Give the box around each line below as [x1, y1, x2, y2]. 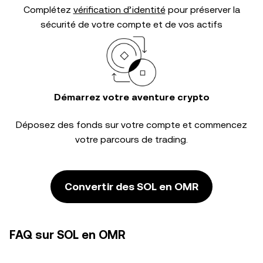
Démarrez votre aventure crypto [53, 92, 210, 103]
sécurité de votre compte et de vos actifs [41, 19, 222, 30]
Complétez [23, 4, 73, 15]
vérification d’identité [73, 4, 166, 15]
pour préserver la [165, 4, 240, 15]
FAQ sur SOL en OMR [9, 228, 126, 242]
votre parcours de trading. [75, 134, 188, 145]
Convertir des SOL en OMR [65, 180, 198, 193]
